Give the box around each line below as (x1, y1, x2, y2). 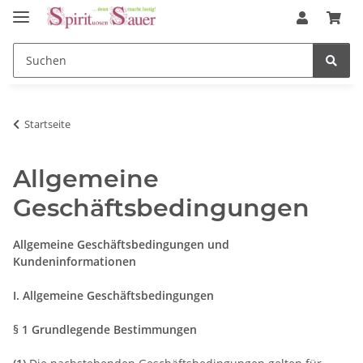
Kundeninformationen (13, 253, 136, 269)
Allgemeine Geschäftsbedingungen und (13, 236, 229, 252)
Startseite (24, 116, 70, 131)
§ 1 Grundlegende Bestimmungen (13, 321, 197, 337)
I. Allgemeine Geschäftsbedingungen (13, 287, 214, 303)
